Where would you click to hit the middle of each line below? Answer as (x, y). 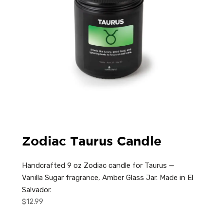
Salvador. (36, 190)
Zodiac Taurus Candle (91, 141)
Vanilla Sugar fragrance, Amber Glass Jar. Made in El (107, 178)
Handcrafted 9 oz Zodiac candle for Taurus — (98, 166)
